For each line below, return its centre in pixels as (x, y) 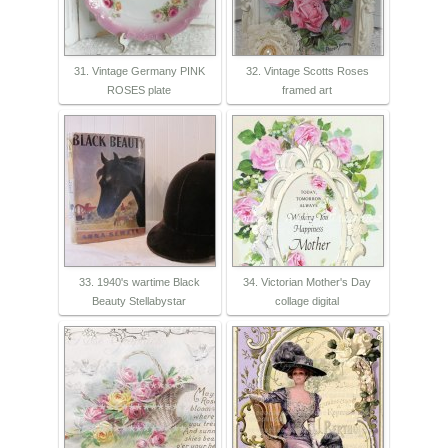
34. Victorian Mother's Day (307, 282)
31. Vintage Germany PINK (139, 71)
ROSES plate (139, 90)
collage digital (307, 301)
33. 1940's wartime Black (139, 282)
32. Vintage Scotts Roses (307, 71)
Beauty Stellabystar (139, 301)
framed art (307, 90)
